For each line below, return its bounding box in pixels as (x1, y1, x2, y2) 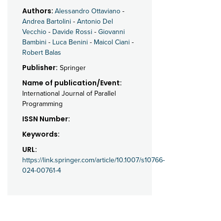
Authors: (22, 5, 55, 16)
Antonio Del (77, 17, 113, 26)
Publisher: (22, 62, 58, 73)
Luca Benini (52, 37, 88, 46)
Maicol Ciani (94, 37, 130, 46)
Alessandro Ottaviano (55, 6, 120, 15)
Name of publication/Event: (22, 77, 122, 88)
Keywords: (22, 129, 60, 139)
